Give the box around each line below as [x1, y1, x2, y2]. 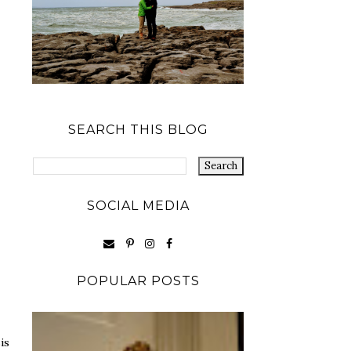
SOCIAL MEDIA [86, 198, 190, 214]
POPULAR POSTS [76, 273, 200, 288]
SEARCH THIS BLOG [67, 122, 208, 138]
